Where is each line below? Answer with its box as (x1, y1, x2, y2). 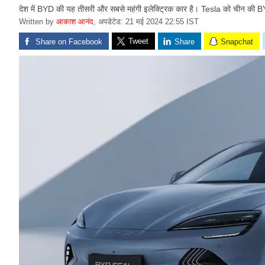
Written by (19, 17, 56, 26)
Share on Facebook (35, 37, 102, 46)
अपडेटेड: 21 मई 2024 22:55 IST (98, 17, 199, 26)
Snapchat (221, 37, 253, 46)
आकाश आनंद (56, 17, 93, 26)
